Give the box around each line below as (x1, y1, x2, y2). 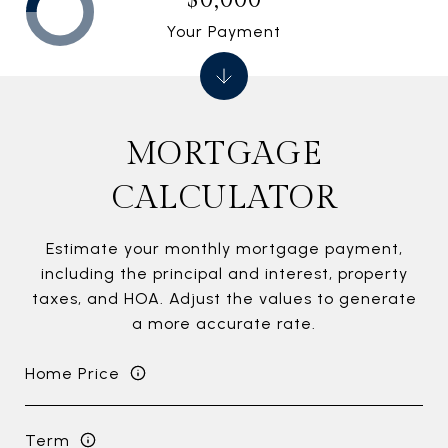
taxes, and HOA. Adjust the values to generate (31, 289, 417, 309)
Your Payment (167, 21, 281, 41)
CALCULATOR (111, 179, 337, 218)
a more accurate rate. (132, 314, 316, 334)
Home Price (25, 363, 120, 383)
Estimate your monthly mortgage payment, (45, 239, 403, 259)
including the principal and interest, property (40, 264, 408, 284)
